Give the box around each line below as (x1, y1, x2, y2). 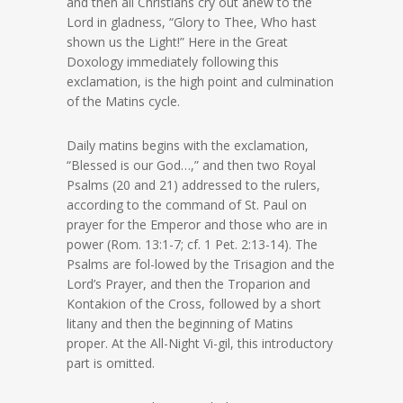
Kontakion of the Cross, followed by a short (67, 295, 321, 313)
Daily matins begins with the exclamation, (67, 137, 309, 155)
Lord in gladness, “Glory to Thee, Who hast (67, 13, 317, 31)
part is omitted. (67, 354, 155, 372)
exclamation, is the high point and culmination (67, 73, 334, 91)
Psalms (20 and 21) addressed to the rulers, (67, 176, 320, 194)
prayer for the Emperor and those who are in (67, 216, 327, 234)
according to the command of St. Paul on (67, 196, 307, 214)
